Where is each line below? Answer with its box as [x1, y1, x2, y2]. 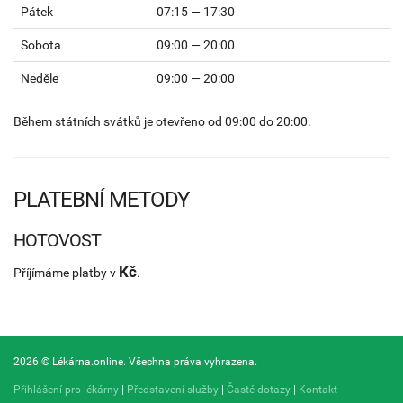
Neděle [21, 70, 58, 85]
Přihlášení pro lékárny [13, 382, 119, 396]
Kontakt [299, 382, 337, 396]
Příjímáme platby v [13, 264, 119, 280]
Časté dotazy [227, 382, 291, 396]
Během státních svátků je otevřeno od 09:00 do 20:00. [13, 113, 311, 129]
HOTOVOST [13, 228, 101, 251]
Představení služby [127, 382, 219, 396]
